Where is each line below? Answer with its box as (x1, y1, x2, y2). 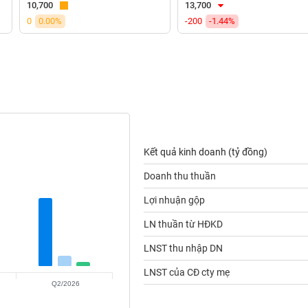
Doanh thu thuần (143, 170, 216, 181)
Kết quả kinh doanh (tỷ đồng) (143, 146, 267, 157)
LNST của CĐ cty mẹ (143, 267, 230, 278)
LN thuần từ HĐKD (143, 219, 223, 230)
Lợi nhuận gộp (143, 195, 205, 206)
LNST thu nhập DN (143, 243, 223, 254)
